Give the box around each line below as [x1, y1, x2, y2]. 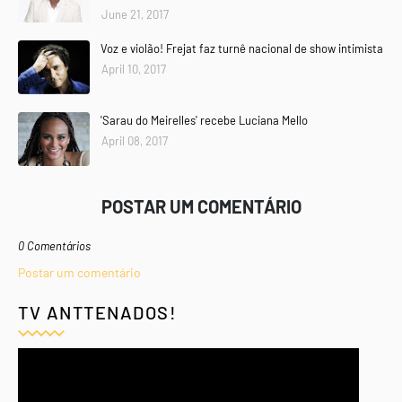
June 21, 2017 [101, 7, 169, 22]
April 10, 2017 [101, 62, 166, 76]
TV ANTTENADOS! [18, 301, 177, 323]
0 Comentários [18, 239, 91, 253]
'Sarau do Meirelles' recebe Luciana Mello [100, 113, 308, 127]
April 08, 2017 [101, 134, 168, 148]
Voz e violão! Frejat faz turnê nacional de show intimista [100, 41, 383, 56]
